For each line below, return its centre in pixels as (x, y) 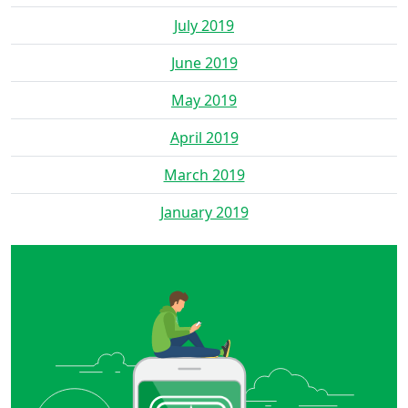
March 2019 (204, 174)
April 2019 (204, 137)
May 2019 (204, 100)
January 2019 (204, 212)
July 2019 (204, 25)
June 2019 (204, 62)
